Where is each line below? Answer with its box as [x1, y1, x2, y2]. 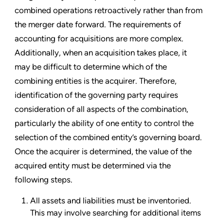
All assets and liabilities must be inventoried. [30, 196, 191, 206]
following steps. [15, 175, 73, 185]
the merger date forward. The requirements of [15, 19, 181, 30]
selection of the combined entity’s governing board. [15, 132, 202, 143]
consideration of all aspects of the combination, [15, 104, 188, 114]
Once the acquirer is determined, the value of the [15, 146, 192, 157]
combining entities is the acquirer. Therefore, [15, 76, 177, 86]
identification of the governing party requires [15, 90, 178, 100]
